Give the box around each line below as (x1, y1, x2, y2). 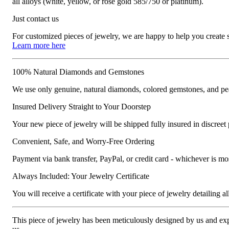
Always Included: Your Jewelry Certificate (12, 171, 149, 180)
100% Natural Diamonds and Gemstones (12, 67, 144, 76)
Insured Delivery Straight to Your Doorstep (12, 102, 151, 111)
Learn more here (12, 40, 65, 50)
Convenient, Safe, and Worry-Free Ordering (12, 136, 154, 146)
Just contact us (12, 14, 59, 23)
